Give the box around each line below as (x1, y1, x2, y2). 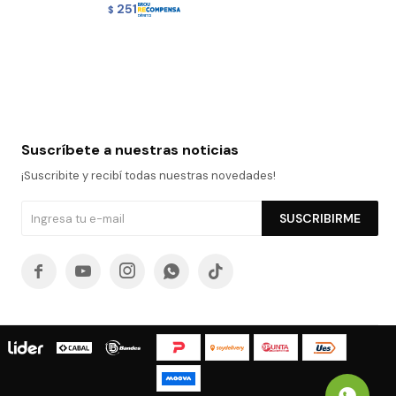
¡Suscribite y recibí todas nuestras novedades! (20, 168, 276, 184)
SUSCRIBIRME (278, 210, 361, 227)
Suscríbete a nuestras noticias (20, 141, 239, 160)
